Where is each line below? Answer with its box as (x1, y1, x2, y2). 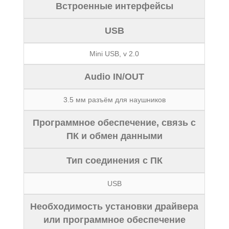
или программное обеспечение (43, 215, 186, 225)
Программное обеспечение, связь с (33, 118, 196, 128)
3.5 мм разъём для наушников (63, 96, 166, 104)
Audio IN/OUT (84, 72, 145, 82)
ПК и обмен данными (66, 131, 163, 141)
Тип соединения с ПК (66, 155, 163, 166)
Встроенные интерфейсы (55, 1, 173, 11)
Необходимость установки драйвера (30, 201, 199, 212)
